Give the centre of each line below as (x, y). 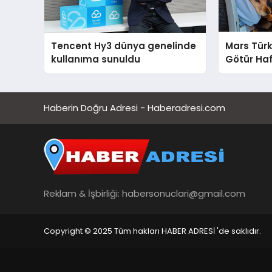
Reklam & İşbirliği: (83, 193)
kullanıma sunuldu (96, 59)
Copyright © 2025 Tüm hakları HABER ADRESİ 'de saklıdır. (152, 231)
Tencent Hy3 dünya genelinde (124, 46)
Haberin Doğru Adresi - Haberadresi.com (134, 107)
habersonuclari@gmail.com (184, 193)
